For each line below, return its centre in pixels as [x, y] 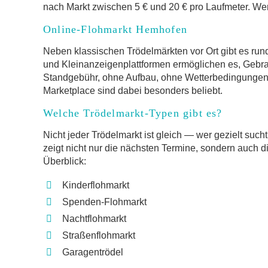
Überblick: [65, 161]
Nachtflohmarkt [94, 219]
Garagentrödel [93, 252]
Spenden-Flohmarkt [104, 202]
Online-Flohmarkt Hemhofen [115, 29]
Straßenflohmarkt [99, 235]
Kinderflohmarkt [96, 185]
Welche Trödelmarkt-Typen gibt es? [133, 113]
